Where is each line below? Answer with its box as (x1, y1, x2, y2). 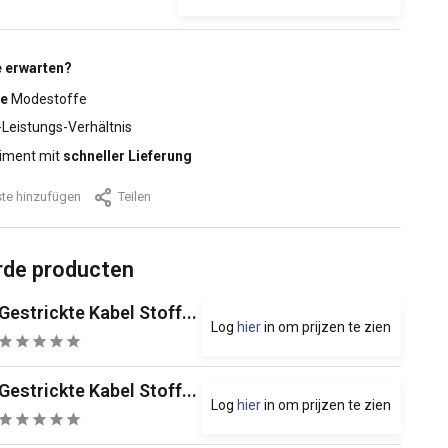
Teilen (117, 189, 151, 205)
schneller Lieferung (62, 147, 192, 164)
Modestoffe (7, 91, 87, 107)
